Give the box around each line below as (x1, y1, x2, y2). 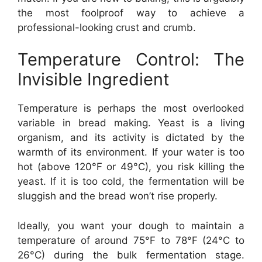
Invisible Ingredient (18, 69, 170, 89)
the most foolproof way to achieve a (18, 6, 244, 19)
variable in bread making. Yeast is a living (18, 117, 244, 129)
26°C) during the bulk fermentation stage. (18, 249, 244, 261)
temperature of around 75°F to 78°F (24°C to (18, 234, 244, 246)
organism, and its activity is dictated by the (18, 132, 244, 143)
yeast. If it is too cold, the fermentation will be (18, 175, 244, 187)
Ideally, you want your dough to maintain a (18, 219, 244, 232)
